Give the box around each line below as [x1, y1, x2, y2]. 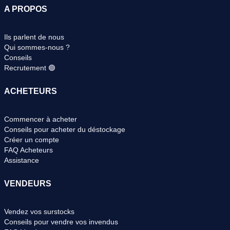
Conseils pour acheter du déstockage [4, 125, 125, 134]
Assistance [4, 156, 39, 165]
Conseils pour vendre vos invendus [4, 218, 118, 226]
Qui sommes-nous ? [4, 43, 70, 52]
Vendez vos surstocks [4, 207, 74, 216]
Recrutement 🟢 [4, 64, 55, 72]
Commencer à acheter [4, 115, 77, 124]
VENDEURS [4, 179, 51, 188]
